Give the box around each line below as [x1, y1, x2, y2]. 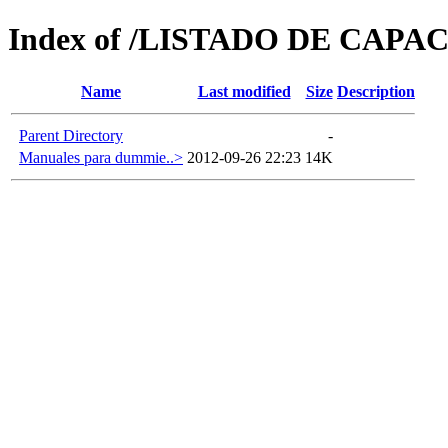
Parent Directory [19, 126, 123, 144]
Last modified [197, 82, 291, 100]
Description [337, 82, 415, 100]
